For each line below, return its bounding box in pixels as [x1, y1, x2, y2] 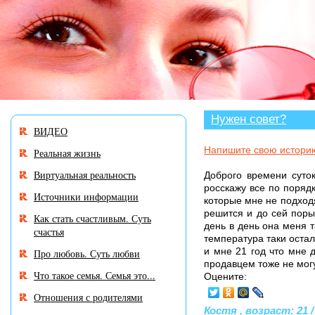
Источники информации [34, 190, 139, 203]
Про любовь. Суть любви [34, 247, 140, 260]
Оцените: [204, 271, 247, 282]
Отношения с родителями [34, 290, 143, 304]
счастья [34, 225, 64, 238]
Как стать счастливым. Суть [34, 212, 151, 225]
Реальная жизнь [34, 146, 101, 160]
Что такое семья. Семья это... [34, 269, 155, 282]
